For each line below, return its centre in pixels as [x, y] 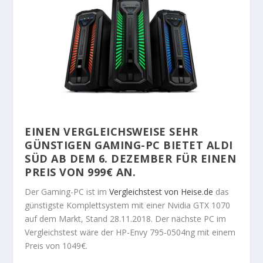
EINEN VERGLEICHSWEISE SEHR [112, 131]
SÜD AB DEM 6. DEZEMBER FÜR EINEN [131, 158]
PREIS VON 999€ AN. [80, 172]
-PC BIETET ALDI [187, 145]
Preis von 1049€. [56, 245]
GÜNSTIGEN [60, 145]
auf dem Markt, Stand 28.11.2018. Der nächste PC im [126, 218]
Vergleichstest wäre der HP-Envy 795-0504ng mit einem [130, 232]
